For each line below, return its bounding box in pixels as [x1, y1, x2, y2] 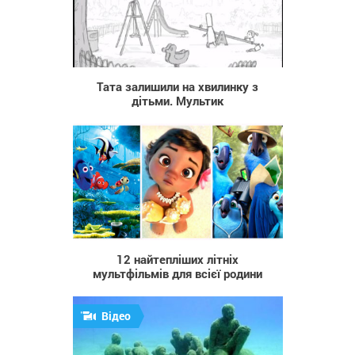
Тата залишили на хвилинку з [97, 78, 258, 95]
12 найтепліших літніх [116, 251, 239, 268]
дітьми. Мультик [132, 93, 223, 109]
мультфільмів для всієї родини [93, 265, 262, 282]
